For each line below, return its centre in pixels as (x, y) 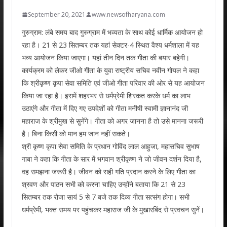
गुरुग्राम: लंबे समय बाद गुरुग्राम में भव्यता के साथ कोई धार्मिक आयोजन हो (112, 32)
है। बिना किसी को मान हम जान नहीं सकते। (76, 134)
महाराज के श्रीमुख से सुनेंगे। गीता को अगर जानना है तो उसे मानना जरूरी (112, 121)
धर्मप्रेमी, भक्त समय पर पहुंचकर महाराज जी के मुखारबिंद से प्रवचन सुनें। (113, 210)
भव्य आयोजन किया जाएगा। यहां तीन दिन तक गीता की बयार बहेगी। (105, 58)
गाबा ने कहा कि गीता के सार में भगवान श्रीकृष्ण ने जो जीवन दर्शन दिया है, (111, 159)
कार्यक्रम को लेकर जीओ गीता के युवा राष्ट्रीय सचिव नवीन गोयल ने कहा (110, 70)
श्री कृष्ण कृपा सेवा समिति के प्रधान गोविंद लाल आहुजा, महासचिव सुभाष (110, 146)
